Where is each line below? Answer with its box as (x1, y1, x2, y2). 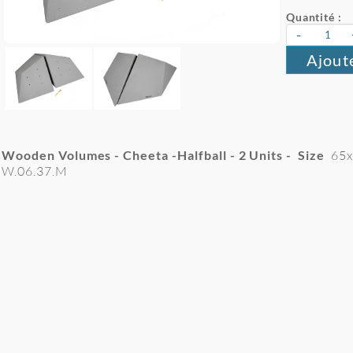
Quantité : (286, 10, 342, 24)
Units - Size (246, 147, 331, 162)
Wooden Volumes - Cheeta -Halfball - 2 (2, 147, 247, 162)
